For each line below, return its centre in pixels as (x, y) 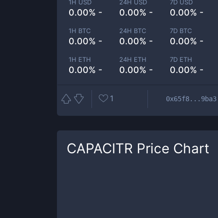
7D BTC (181, 31)
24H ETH (133, 59)
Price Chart (171, 148)
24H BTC (133, 31)
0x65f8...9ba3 (191, 99)
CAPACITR (100, 148)
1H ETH (80, 59)
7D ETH (181, 59)
